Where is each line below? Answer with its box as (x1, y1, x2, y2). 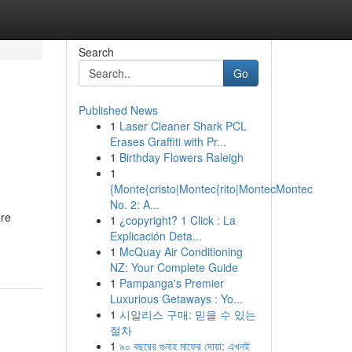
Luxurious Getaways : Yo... (109, 291, 243, 306)
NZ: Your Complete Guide (109, 259, 238, 275)
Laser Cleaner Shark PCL (119, 118, 247, 134)
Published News (78, 102, 158, 118)
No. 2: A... (109, 196, 159, 212)
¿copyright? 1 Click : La (119, 212, 236, 228)
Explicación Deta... (109, 228, 202, 244)
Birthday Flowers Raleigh (119, 149, 244, 165)
